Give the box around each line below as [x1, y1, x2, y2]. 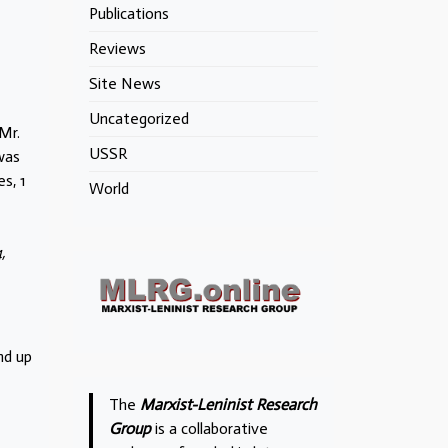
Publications [89, 4, 169, 23]
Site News [89, 74, 161, 93]
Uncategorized [89, 109, 189, 128]
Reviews [89, 39, 146, 58]
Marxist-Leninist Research [140, 394, 317, 414]
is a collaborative [151, 418, 268, 438]
